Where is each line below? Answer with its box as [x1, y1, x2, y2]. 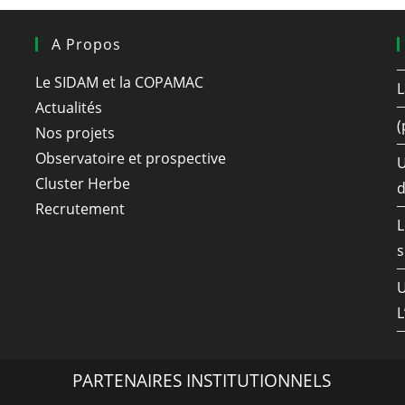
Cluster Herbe [34, 174, 130, 193]
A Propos [51, 34, 121, 54]
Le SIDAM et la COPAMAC [34, 72, 203, 92]
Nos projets [34, 123, 115, 143]
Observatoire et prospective [34, 148, 226, 168]
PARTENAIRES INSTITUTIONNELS [71, 369, 331, 391]
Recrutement [34, 199, 125, 219]
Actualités [34, 98, 102, 118]
